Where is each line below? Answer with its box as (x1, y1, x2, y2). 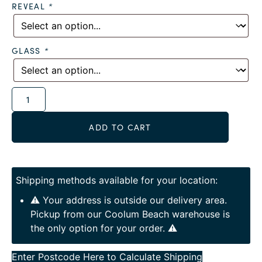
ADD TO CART (89, 122, 151, 133)
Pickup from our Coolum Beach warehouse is (30, 208, 230, 220)
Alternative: (48, 89, 99, 101)
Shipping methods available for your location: (16, 174, 218, 187)
